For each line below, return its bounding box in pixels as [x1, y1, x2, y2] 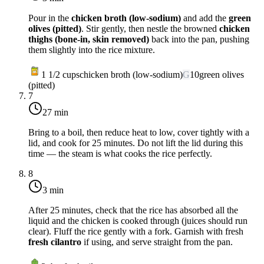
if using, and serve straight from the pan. [81, 237, 233, 247]
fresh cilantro [28, 237, 81, 247]
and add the [181, 13, 229, 24]
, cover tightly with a [173, 127, 249, 138]
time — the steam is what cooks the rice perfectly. [28, 148, 212, 159]
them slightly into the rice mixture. [28, 45, 155, 55]
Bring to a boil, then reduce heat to [28, 127, 159, 138]
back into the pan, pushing [149, 34, 249, 45]
